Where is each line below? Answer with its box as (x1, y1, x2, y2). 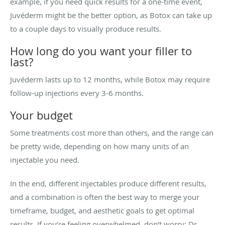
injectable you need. (10, 155, 83, 165)
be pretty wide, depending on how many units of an (10, 141, 189, 152)
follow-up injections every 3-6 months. (10, 88, 144, 98)
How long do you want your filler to (10, 44, 192, 59)
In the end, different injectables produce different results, (10, 178, 206, 189)
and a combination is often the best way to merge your (10, 192, 199, 202)
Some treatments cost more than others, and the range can (10, 128, 213, 138)
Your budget (10, 108, 73, 123)
